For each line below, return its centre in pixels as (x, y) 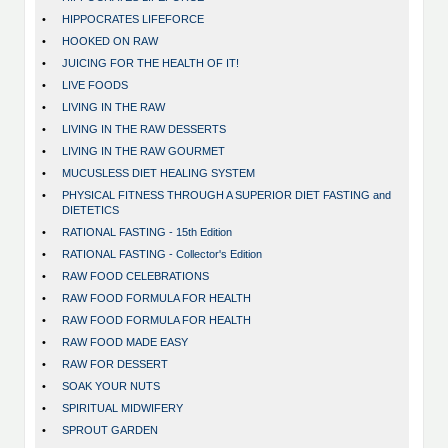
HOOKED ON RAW (110, 41)
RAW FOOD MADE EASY (125, 342)
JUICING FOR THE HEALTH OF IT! (150, 63)
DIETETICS (90, 210)
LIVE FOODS (95, 85)
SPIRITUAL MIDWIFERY (122, 408)
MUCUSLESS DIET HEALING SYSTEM (158, 173)
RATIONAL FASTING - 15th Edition (147, 232)
